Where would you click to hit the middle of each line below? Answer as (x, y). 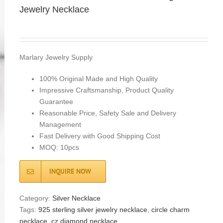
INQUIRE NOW (70, 171)
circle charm (171, 210)
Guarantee (56, 102)
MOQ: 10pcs (59, 147)
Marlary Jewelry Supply (56, 57)
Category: (36, 198)
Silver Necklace (77, 198)
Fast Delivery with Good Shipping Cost (100, 136)
